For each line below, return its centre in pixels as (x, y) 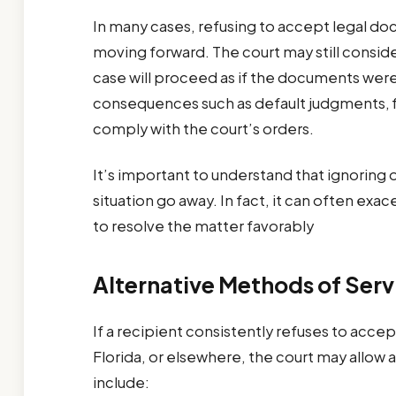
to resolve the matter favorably (203, 226)
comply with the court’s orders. (203, 129)
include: (121, 382)
